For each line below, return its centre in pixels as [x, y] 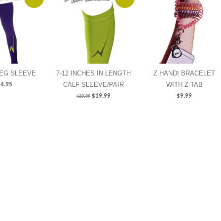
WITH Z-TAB [184, 85]
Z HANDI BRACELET [184, 74]
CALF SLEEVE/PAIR [93, 85]
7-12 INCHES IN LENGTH [93, 74]
